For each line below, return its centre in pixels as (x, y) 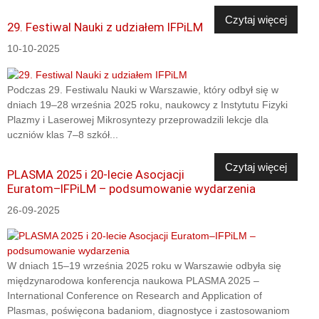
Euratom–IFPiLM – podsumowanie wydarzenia (131, 189)
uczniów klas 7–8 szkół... (63, 135)
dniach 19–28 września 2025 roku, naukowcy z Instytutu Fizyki (147, 105)
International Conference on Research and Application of (135, 296)
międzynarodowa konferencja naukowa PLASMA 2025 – (133, 281)
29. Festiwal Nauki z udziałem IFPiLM (105, 27)
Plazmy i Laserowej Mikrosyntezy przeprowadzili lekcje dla (138, 120)
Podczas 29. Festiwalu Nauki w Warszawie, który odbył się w (143, 90)
